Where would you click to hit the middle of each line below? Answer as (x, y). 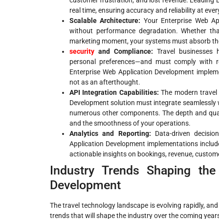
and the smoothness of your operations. (130, 123)
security (82, 52)
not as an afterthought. (105, 82)
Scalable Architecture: (105, 21)
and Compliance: (124, 52)
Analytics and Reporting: (110, 134)
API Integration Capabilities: (114, 93)
